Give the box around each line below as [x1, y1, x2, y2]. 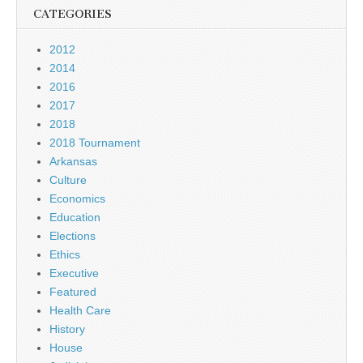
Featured [49, 285, 96, 298]
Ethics [49, 248, 80, 261]
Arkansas [49, 155, 97, 168]
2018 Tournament [49, 136, 140, 149]
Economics [49, 192, 105, 205]
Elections [49, 229, 96, 242]
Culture [49, 173, 87, 186]
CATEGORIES [33, 7, 112, 21]
